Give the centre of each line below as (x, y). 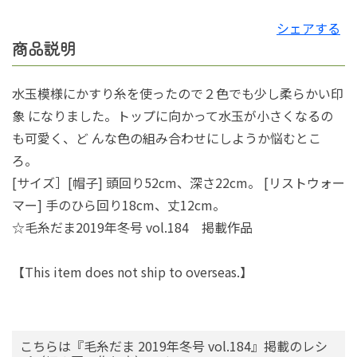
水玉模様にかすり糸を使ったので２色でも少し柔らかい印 (178, 94)
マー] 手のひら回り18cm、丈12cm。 (119, 205)
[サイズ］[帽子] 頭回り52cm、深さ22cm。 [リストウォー (178, 183)
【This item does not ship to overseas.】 (132, 272)
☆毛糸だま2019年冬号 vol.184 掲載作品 (132, 228)
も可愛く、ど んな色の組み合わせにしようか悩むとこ (167, 138)
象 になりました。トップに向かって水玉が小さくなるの (173, 116)
